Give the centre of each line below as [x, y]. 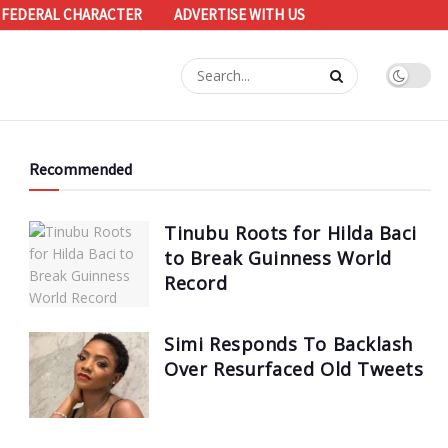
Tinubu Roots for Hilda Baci [290, 233]
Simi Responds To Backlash [288, 343]
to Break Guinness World [278, 258]
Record [196, 283]
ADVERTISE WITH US [239, 14]
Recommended [81, 169]
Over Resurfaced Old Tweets [294, 368]
